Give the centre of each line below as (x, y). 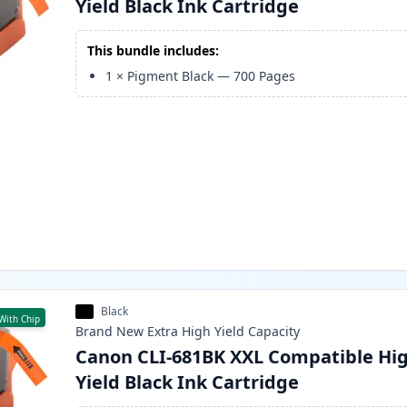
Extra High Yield (196, 332)
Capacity (274, 332)
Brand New (110, 332)
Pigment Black (171, 76)
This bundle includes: (154, 51)
